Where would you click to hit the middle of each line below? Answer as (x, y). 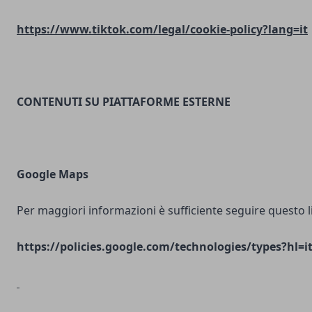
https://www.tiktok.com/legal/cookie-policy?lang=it (162, 29)
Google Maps (53, 174)
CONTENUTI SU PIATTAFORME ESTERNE (124, 102)
